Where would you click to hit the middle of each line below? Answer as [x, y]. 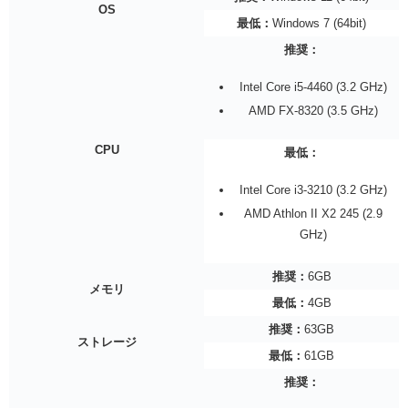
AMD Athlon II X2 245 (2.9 [313, 213]
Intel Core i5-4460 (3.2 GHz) [313, 87]
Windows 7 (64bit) [319, 24]
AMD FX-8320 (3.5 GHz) [313, 110]
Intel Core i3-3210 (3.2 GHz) [313, 190]
